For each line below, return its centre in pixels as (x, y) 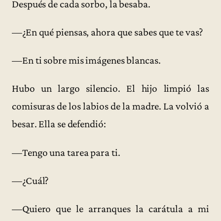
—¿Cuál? (30, 180)
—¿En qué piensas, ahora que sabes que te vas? (107, 32)
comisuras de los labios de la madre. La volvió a (110, 106)
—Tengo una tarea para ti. (66, 152)
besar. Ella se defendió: (59, 124)
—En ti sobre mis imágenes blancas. (86, 60)
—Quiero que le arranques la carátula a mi (110, 209)
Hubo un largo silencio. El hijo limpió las (110, 89)
